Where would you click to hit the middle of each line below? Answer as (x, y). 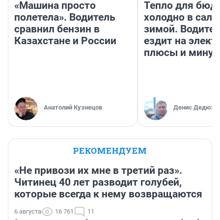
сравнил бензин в (57, 29)
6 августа (28, 212)
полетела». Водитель (65, 17)
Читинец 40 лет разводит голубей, (98, 182)
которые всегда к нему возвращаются (108, 194)
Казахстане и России (65, 41)
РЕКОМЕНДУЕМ (110, 151)
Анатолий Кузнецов (73, 108)
